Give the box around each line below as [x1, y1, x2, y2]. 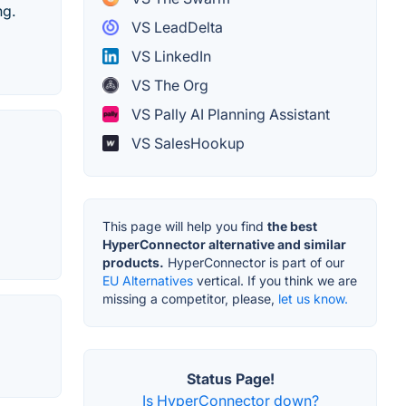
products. [102, 255, 164, 271]
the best [267, 218, 317, 235]
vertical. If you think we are [193, 273, 357, 289]
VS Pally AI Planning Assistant [128, 105, 330, 124]
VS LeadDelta [128, 18, 223, 37]
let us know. [278, 291, 348, 307]
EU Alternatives [102, 273, 193, 289]
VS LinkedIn [128, 47, 211, 66]
